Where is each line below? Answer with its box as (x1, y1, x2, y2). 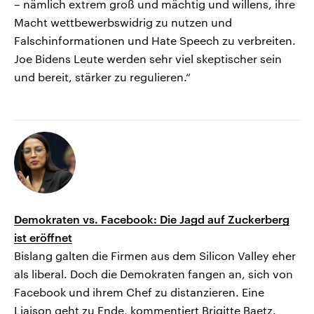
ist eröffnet (14, 231, 72, 245)
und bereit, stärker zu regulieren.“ (14, 70, 191, 84)
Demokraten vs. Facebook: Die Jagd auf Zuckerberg (14, 212, 289, 226)
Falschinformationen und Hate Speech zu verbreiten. (14, 34, 296, 48)
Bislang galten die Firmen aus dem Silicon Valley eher (14, 249, 296, 263)
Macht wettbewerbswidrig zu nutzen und (14, 15, 232, 29)
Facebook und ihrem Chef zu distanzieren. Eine (14, 285, 264, 299)
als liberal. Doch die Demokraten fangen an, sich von (14, 267, 293, 281)
